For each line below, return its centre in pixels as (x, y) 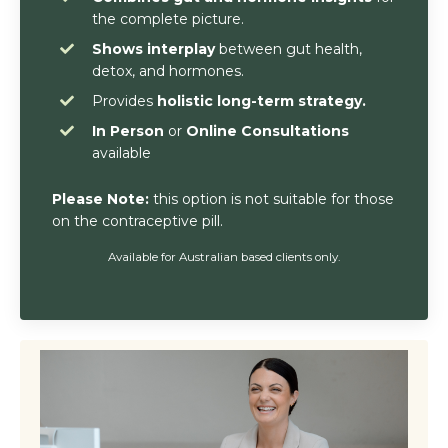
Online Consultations (265, 130)
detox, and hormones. (168, 70)
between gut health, (288, 48)
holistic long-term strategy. (259, 100)
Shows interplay (153, 48)
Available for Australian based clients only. (224, 256)
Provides (122, 100)
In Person (130, 130)
